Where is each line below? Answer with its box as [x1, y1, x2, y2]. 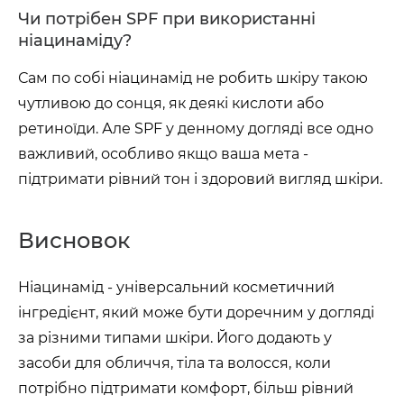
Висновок [18, 227, 130, 253]
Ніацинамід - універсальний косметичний [18, 279, 335, 296]
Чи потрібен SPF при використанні [18, 9, 316, 29]
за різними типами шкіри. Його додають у [18, 329, 332, 346]
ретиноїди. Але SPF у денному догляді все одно [18, 120, 373, 137]
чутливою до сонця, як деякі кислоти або [18, 95, 324, 112]
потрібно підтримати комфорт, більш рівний [18, 380, 353, 397]
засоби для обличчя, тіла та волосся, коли [18, 354, 331, 372]
